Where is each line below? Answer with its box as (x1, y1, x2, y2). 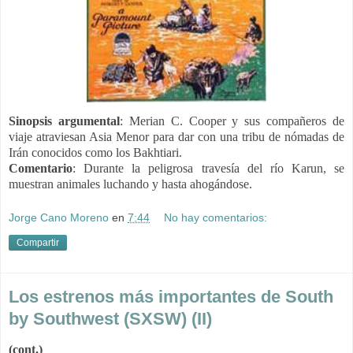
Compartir (17, 237, 59, 249)
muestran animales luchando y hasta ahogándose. (9, 176, 252, 191)
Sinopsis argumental (9, 113, 120, 128)
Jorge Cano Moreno (9, 211, 109, 225)
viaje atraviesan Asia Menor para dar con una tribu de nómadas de (9, 129, 344, 143)
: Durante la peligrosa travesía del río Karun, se (72, 161, 344, 175)
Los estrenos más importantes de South (9, 287, 333, 307)
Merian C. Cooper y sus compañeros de (128, 113, 344, 128)
